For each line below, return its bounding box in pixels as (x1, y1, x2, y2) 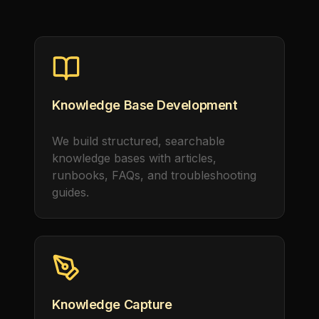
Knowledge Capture (52, 297, 172, 312)
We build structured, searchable (52, 134, 225, 148)
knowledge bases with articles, (52, 151, 216, 165)
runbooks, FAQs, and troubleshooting (52, 168, 256, 182)
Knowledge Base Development (52, 98, 238, 113)
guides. (52, 185, 89, 199)
